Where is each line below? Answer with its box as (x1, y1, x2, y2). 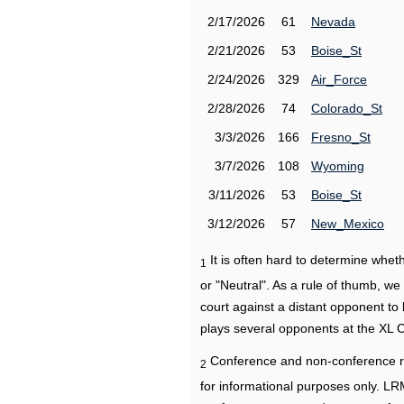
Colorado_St (311, 101, 382, 115)
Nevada (311, 14, 355, 29)
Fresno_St (311, 130, 371, 144)
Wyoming (311, 159, 364, 173)
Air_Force (311, 72, 367, 87)
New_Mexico (311, 216, 384, 231)
